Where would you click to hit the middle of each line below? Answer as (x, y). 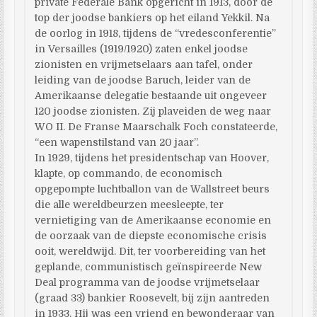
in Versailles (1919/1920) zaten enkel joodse (142, 48)
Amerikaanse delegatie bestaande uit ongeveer (151, 95)
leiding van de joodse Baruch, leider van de (143, 80)
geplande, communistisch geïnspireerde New (149, 266)
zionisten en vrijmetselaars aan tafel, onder (144, 64)
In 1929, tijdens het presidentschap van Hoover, (152, 157)
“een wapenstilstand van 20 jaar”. (117, 142)
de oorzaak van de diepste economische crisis (151, 235)
